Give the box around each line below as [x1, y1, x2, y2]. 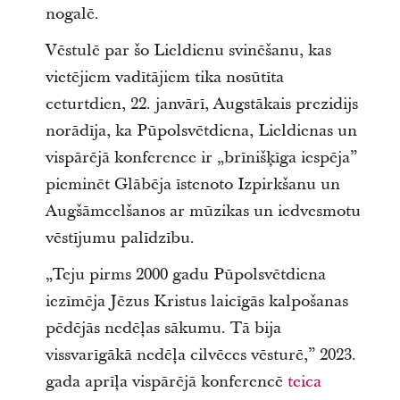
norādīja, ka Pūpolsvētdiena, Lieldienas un [45, 120, 357, 143]
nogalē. [45, 3, 99, 26]
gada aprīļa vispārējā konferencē [45, 370, 287, 393]
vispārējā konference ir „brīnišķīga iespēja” [45, 146, 357, 170]
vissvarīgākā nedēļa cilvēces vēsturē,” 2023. [45, 343, 356, 366]
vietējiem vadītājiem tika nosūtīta [45, 66, 284, 89]
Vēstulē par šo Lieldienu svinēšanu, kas [45, 39, 331, 62]
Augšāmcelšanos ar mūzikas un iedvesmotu [45, 200, 361, 223]
